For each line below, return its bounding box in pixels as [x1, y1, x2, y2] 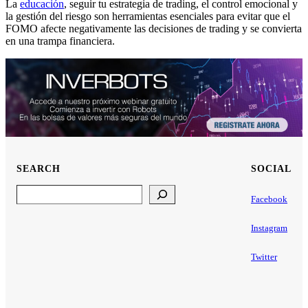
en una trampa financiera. [5, 35, 115, 47]
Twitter [251, 251, 277, 262]
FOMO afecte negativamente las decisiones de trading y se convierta [5, 23, 302, 35]
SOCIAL [251, 163, 291, 175]
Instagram [251, 222, 287, 233]
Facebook [251, 193, 287, 204]
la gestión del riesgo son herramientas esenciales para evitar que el [5, 10, 290, 23]
